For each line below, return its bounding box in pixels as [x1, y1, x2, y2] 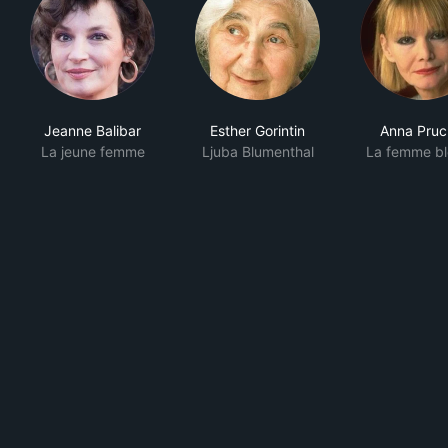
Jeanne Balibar [44, 122, 141, 139]
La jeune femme [40, 143, 145, 160]
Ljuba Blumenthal [201, 143, 314, 160]
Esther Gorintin [210, 122, 305, 139]
